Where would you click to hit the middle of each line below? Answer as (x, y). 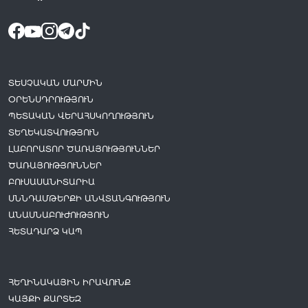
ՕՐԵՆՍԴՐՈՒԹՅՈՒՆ (51, 99)
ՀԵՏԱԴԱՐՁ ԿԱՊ (45, 231)
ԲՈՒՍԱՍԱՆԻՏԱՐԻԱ (52, 181)
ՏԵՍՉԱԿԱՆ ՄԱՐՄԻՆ (55, 82)
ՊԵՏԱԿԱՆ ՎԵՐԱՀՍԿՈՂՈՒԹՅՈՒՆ (81, 115)
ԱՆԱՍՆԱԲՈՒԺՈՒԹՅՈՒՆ (59, 214)
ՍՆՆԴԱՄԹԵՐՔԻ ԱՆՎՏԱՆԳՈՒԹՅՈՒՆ (89, 198)
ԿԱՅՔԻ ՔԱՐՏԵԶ (45, 298)
